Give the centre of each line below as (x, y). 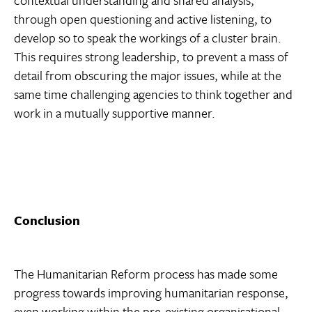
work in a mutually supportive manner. (115, 113)
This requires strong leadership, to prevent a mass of (151, 57)
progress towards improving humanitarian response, (151, 293)
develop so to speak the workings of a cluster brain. (148, 38)
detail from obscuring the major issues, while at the (148, 76)
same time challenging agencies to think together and (153, 94)
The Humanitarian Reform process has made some (146, 274)
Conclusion (47, 220)
